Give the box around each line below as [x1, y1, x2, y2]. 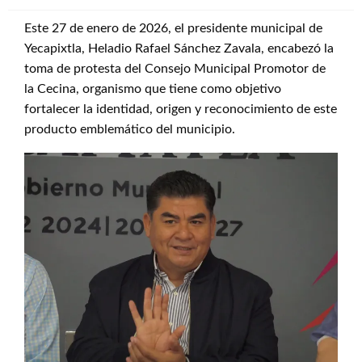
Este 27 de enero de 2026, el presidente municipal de [24, 22, 322, 35]
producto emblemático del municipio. [24, 123, 235, 136]
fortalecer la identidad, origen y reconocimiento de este [24, 103, 337, 116]
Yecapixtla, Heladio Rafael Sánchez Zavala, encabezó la [24, 42, 334, 55]
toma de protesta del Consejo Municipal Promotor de [24, 62, 326, 75]
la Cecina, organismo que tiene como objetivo [24, 82, 281, 95]
